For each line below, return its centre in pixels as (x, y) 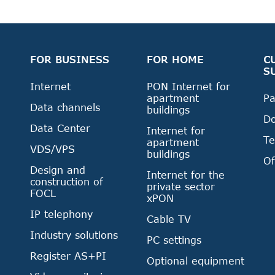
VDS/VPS (52, 149)
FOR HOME (175, 59)
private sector (181, 186)
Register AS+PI (68, 256)
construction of (67, 181)
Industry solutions (74, 235)
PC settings (174, 240)
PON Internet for (188, 86)
